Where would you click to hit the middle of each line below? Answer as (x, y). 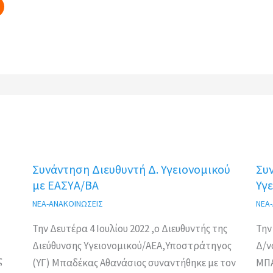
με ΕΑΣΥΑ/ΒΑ (66, 185)
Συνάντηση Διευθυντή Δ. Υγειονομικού (132, 169)
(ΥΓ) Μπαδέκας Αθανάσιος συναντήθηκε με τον (134, 263)
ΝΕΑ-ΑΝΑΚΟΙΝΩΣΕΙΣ (68, 204)
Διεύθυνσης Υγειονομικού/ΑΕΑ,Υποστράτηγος (132, 246)
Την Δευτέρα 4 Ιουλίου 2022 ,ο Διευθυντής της (130, 229)
